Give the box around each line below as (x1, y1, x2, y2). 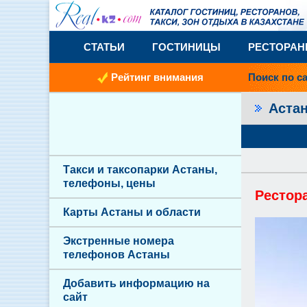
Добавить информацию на (63, 278, 210, 289)
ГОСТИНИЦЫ (152, 41, 221, 53)
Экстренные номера (63, 235, 174, 247)
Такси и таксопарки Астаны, (63, 164, 217, 175)
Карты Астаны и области (63, 206, 201, 218)
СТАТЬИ (84, 41, 125, 53)
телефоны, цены (63, 177, 156, 189)
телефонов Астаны (63, 249, 170, 260)
